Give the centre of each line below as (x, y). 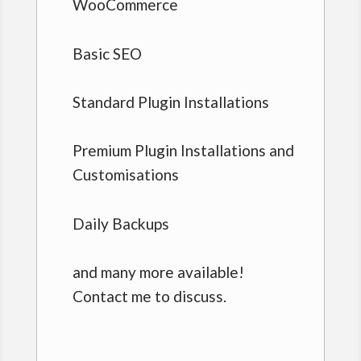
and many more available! (158, 272)
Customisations (125, 175)
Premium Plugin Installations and (183, 151)
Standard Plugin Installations (170, 102)
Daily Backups (120, 223)
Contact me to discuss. (149, 297)
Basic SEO (107, 53)
